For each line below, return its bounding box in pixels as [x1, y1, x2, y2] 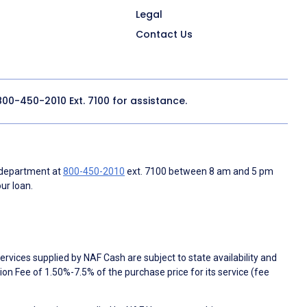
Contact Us [136, 27, 193, 41]
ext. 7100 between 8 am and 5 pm [125, 165, 273, 177]
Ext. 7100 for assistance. [66, 94, 187, 108]
